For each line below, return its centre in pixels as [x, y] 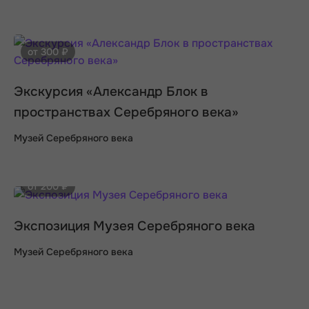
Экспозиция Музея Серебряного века [134, 227]
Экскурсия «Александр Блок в [111, 92]
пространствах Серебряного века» [126, 113]
